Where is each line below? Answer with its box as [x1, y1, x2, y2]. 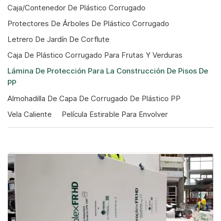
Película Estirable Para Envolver [62, 109, 168, 120]
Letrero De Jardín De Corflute [7, 34, 110, 45]
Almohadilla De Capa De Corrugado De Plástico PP [7, 93, 181, 105]
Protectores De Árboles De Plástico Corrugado [7, 18, 169, 30]
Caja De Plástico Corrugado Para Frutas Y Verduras [7, 50, 183, 61]
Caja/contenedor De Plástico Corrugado [7, 2, 146, 14]
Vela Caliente [7, 109, 52, 120]
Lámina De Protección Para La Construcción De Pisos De [7, 66, 208, 77]
